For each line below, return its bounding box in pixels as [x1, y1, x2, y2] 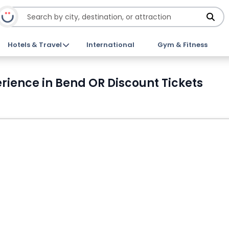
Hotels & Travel [8, 40, 62, 50]
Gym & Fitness [157, 40, 208, 50]
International [86, 40, 134, 50]
